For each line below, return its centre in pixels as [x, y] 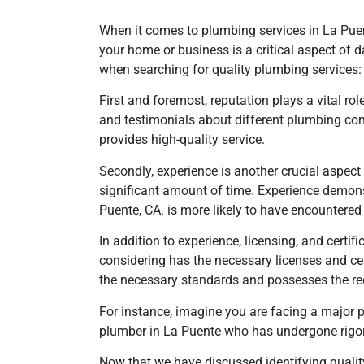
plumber [124, 331]
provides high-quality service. [182, 140]
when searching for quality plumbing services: [230, 69]
